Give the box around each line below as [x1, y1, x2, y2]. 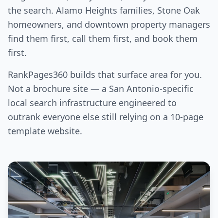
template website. [8, 125, 82, 137]
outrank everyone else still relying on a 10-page [8, 111, 203, 123]
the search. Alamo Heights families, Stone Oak [8, 4, 200, 17]
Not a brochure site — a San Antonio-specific [8, 83, 194, 95]
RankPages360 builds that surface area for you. [8, 69, 202, 81]
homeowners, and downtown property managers [8, 18, 210, 31]
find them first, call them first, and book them [8, 33, 198, 45]
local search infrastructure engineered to [8, 97, 177, 109]
